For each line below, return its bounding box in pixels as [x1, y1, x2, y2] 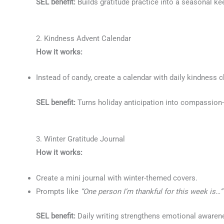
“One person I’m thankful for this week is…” [80, 186, 222, 196]
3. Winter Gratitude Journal [36, 134, 125, 143]
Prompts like [36, 186, 80, 196]
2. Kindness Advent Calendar [36, 34, 131, 43]
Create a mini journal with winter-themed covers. [36, 173, 197, 182]
